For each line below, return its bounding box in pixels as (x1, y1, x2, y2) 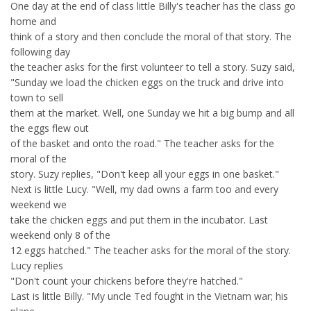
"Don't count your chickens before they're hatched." (10, 274, 246, 287)
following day (10, 45, 70, 58)
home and (10, 15, 56, 28)
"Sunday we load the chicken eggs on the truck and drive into (10, 76, 284, 89)
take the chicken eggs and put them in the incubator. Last (10, 213, 268, 226)
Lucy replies (10, 259, 63, 272)
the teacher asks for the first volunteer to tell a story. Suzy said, (10, 60, 295, 74)
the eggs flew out (10, 121, 89, 135)
